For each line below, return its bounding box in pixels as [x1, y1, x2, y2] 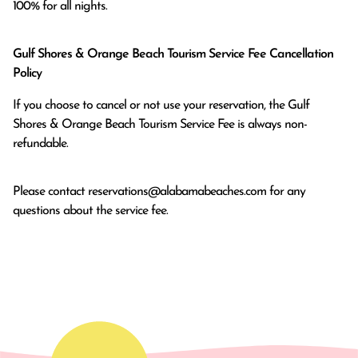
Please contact [13, 185, 88, 198]
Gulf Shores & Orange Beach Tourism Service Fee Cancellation [13, 47, 333, 61]
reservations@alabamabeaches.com [88, 185, 266, 198]
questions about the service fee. [13, 204, 168, 217]
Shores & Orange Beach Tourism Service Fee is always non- [13, 117, 307, 131]
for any [266, 185, 305, 198]
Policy [13, 66, 42, 80]
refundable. [13, 137, 68, 150]
